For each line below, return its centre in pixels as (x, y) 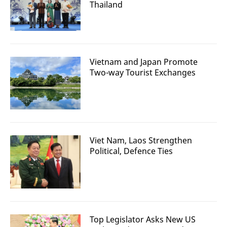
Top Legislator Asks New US (143, 219)
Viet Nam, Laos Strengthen (141, 141)
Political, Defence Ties (131, 151)
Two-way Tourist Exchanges (143, 72)
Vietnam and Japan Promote (144, 62)
